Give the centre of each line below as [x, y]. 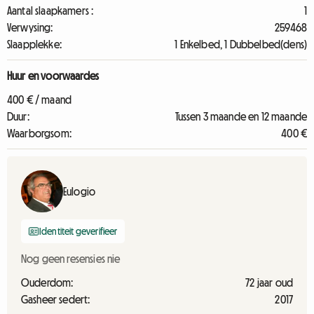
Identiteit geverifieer [78, 231]
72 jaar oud [269, 282]
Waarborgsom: [39, 133]
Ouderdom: [47, 282]
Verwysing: [30, 27]
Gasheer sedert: [56, 299]
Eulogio [80, 191]
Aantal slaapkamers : [50, 11]
